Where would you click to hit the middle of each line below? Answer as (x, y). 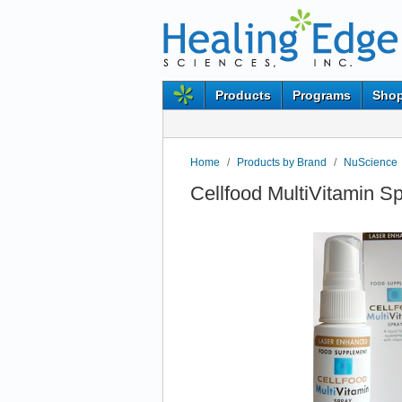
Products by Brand (282, 162)
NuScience (371, 162)
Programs (322, 95)
